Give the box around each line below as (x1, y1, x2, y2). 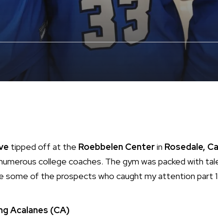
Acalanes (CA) (10, 204, 70, 216)
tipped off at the (11, 141, 78, 152)
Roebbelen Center (78, 141, 157, 152)
